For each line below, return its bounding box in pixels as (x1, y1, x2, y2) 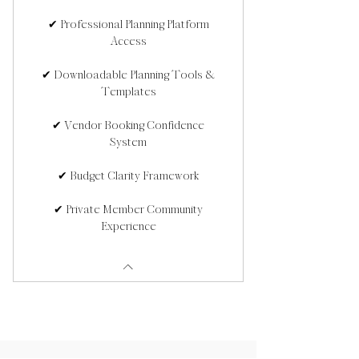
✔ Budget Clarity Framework (58, 168, 199, 183)
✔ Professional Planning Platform (47, 17, 209, 31)
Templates (100, 84, 156, 99)
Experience (100, 219, 156, 233)
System (110, 135, 147, 149)
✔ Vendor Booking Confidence (52, 118, 204, 132)
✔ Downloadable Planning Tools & (41, 67, 216, 82)
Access (110, 34, 147, 48)
